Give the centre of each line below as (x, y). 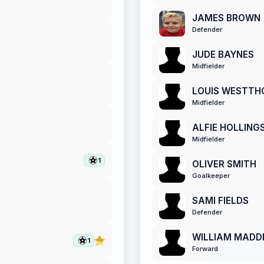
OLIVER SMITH (224, 164)
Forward (205, 249)
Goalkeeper (211, 176)
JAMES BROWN (226, 18)
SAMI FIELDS (220, 201)
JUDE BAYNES (223, 55)
